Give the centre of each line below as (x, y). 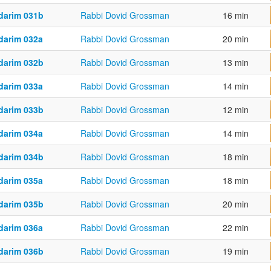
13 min (236, 63)
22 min (236, 228)
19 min (236, 251)
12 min (236, 110)
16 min (236, 15)
